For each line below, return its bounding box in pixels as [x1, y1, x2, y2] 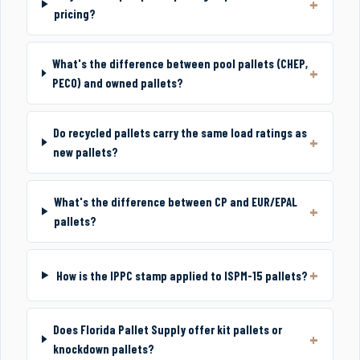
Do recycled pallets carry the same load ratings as [52, 125, 307, 140]
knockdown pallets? [52, 342, 154, 356]
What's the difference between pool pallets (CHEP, [51, 56, 308, 71]
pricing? [53, 6, 96, 21]
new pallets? [52, 145, 118, 159]
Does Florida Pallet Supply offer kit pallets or [52, 322, 282, 337]
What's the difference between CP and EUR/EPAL [53, 194, 297, 209]
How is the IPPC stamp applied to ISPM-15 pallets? [55, 268, 308, 283]
